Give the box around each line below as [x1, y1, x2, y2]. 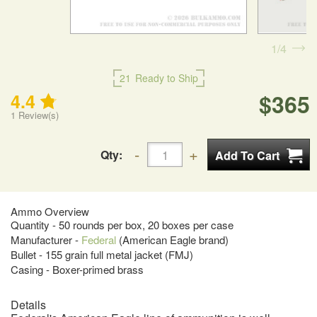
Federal [81, 232, 116, 248]
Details [11, 296, 46, 313]
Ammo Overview [11, 204, 89, 219]
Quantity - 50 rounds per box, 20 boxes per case [11, 217, 234, 233]
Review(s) [16, 108, 59, 122]
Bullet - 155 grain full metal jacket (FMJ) [11, 247, 193, 263]
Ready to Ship [132, 71, 198, 86]
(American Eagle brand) [116, 232, 229, 248]
